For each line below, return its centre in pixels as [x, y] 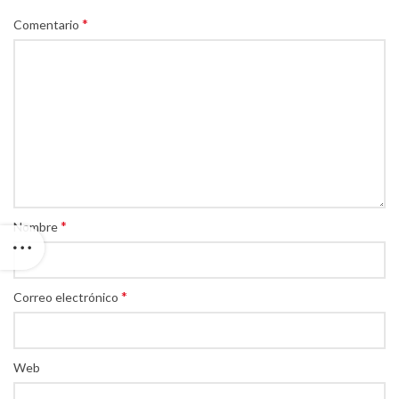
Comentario [48, 25]
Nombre [37, 227]
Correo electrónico [67, 297]
